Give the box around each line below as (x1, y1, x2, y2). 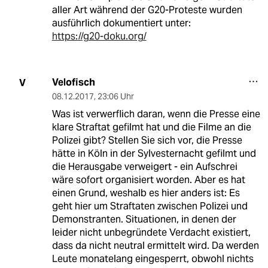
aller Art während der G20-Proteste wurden (51, 4, 242, 17)
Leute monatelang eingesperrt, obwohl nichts (51, 252, 254, 266)
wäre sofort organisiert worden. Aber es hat (51, 173, 245, 187)
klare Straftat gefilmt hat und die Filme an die (51, 121, 251, 134)
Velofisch (51, 76, 95, 89)
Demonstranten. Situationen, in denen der (51, 213, 236, 226)
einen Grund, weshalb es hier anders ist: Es (51, 187, 240, 200)
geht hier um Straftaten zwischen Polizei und (51, 200, 248, 213)
